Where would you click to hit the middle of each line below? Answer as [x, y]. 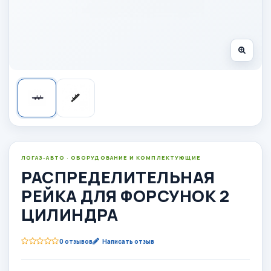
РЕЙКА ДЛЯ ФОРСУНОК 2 [125, 195]
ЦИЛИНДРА [70, 214]
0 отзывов [76, 241]
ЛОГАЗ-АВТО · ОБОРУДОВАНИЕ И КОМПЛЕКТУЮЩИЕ [111, 157]
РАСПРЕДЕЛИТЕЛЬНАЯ [118, 177]
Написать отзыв [128, 241]
